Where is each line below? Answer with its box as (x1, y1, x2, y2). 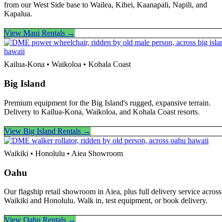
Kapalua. (4, 9, 32, 18)
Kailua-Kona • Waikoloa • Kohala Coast (4, 60, 131, 69)
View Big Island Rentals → (4, 126, 91, 135)
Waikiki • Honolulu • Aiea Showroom (4, 149, 123, 158)
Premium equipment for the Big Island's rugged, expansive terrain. (4, 98, 211, 107)
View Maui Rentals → (4, 29, 75, 38)
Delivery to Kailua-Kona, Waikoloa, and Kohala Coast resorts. (4, 107, 200, 116)
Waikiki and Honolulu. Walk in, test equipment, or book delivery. (4, 196, 208, 205)
